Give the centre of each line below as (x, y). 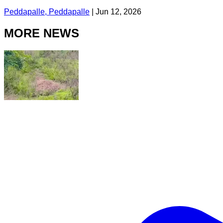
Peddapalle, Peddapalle (47, 11)
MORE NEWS (42, 33)
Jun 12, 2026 (118, 11)
